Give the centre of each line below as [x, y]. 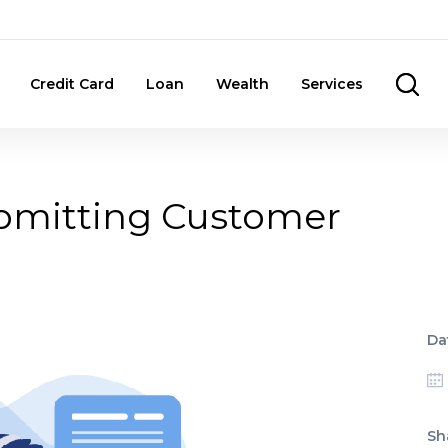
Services [332, 84]
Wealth [242, 84]
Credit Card [72, 84]
